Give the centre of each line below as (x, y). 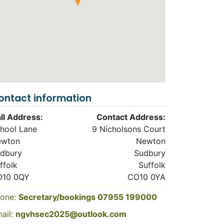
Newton (150, 141)
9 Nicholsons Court (128, 129)
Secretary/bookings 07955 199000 (88, 197)
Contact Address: (131, 117)
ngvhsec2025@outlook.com (71, 214)
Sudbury (149, 153)
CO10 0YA (146, 177)
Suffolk (152, 165)
